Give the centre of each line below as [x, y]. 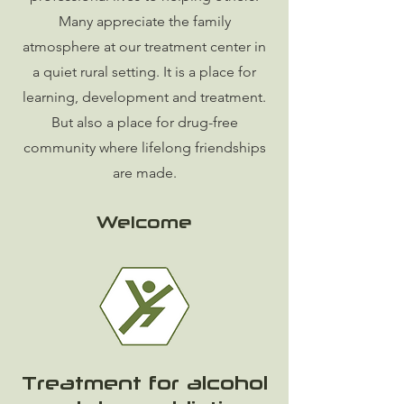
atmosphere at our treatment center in [144, 46]
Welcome [144, 222]
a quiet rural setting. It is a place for [144, 72]
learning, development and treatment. [144, 97]
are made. [144, 173]
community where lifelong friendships [144, 147]
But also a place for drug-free [144, 122]
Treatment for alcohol [144, 382]
